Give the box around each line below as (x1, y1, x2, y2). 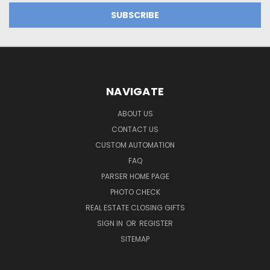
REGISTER (139, 218, 173, 228)
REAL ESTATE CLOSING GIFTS (85, 202, 185, 213)
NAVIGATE (106, 83, 164, 99)
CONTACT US (111, 124, 159, 134)
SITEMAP (121, 233, 149, 244)
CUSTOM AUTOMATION (95, 139, 175, 150)
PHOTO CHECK (110, 186, 160, 197)
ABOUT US (117, 108, 153, 119)
